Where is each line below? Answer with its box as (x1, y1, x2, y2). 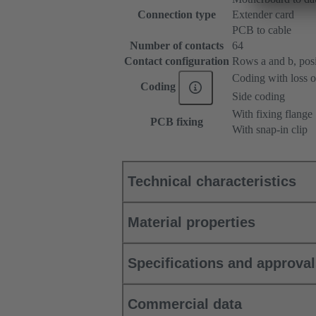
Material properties (128, 214, 255, 231)
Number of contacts (130, 39, 224, 52)
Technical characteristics (128, 174, 296, 190)
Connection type (138, 8, 216, 21)
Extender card (232, 8, 294, 21)
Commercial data (128, 296, 242, 312)
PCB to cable (232, 24, 291, 37)
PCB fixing (150, 116, 203, 128)
